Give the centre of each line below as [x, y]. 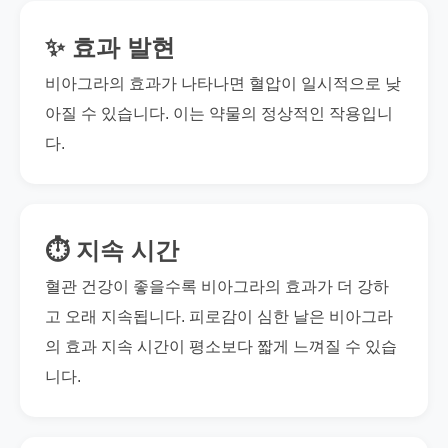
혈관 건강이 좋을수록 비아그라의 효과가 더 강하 [217, 286]
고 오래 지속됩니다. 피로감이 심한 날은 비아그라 [219, 316]
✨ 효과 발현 [110, 47]
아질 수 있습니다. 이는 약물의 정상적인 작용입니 [219, 113]
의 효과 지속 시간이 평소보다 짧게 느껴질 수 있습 [221, 346]
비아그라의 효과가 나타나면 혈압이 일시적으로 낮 [223, 83]
